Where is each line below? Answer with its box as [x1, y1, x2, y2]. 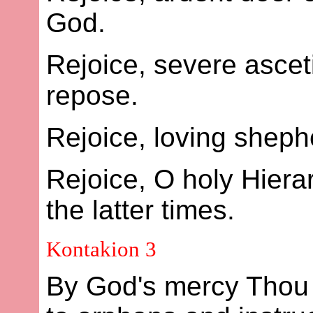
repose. [46, 80, 139, 110]
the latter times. [46, 194, 235, 225]
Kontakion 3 [46, 236, 157, 261]
